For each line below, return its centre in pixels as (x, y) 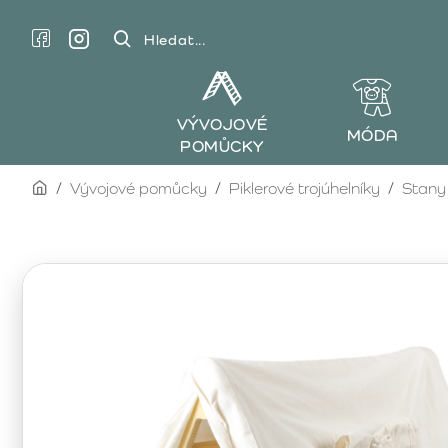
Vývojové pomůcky (138, 188)
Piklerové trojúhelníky (304, 188)
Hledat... (134, 50)
